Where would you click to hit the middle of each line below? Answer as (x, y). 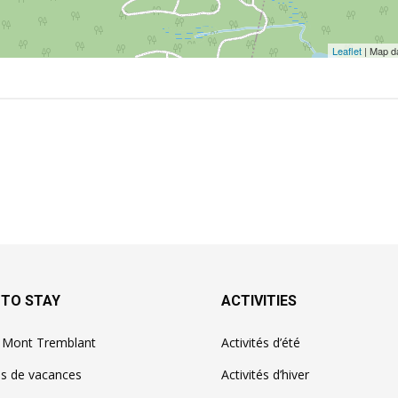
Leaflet (346, 50)
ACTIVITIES (259, 300)
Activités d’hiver (265, 374)
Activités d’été (261, 342)
